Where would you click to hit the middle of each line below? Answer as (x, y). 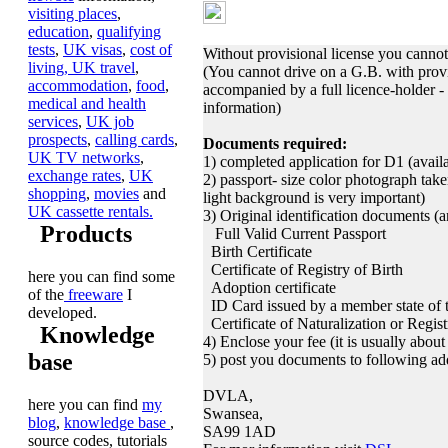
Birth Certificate (261, 251)
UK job (110, 121)
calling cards (134, 139)
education (58, 31)
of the (46, 294)
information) (242, 107)
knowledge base (117, 422)
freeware (93, 294)
